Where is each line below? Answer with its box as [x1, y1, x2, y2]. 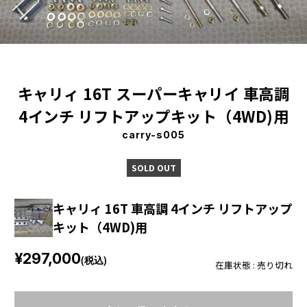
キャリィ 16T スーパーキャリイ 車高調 [17, 82, 290, 104]
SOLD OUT [131, 160, 176, 174]
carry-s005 [122, 128, 185, 140]
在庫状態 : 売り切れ [215, 258, 293, 271]
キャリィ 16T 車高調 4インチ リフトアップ [53, 199, 292, 217]
